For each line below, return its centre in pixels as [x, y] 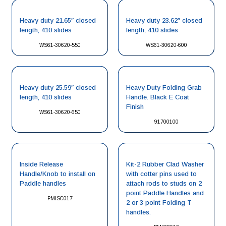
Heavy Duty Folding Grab [164, 88]
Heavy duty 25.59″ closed [58, 88]
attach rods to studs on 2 [164, 183]
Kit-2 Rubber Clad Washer [165, 164]
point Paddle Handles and [165, 193]
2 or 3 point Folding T [159, 203]
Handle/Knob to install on [58, 174]
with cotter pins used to [161, 174]
